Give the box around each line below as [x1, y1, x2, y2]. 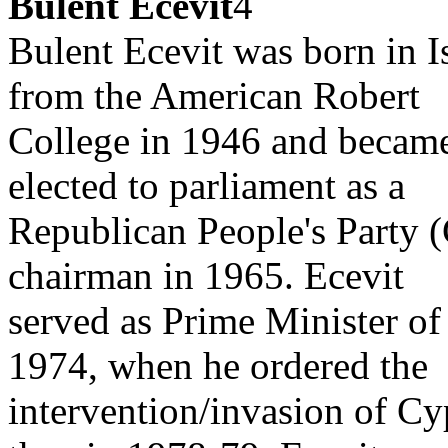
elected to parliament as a [8, 164, 405, 207]
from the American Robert [8, 74, 420, 117]
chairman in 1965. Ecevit [8, 254, 404, 297]
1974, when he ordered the [8, 344, 428, 387]
